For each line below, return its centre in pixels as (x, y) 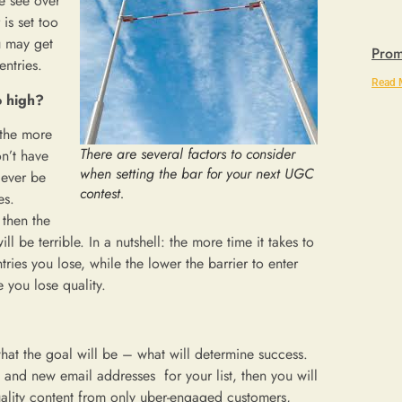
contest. (102, 194)
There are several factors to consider (188, 154)
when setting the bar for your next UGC (197, 174)
